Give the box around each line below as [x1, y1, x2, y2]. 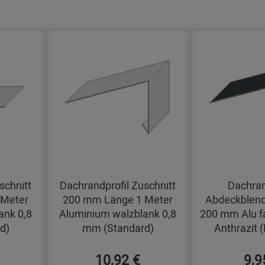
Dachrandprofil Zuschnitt [60, 178, 176, 193]
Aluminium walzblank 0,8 [59, 206, 176, 221]
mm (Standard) [82, 221, 154, 235]
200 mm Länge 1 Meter [63, 192, 173, 207]
